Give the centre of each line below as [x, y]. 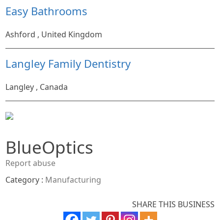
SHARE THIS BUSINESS [173, 204]
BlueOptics [50, 147]
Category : [26, 179]
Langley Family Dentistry [68, 63]
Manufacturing [73, 179]
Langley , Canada [37, 87]
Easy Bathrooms [47, 11]
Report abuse [31, 163]
